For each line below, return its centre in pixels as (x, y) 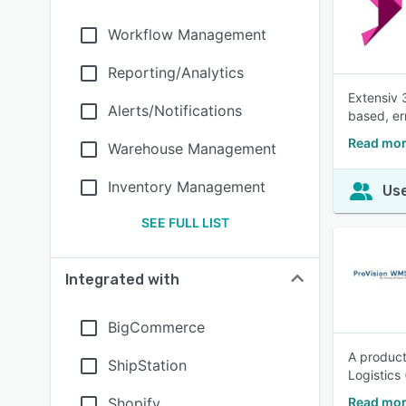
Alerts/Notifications (175, 111)
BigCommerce (156, 327)
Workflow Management (187, 34)
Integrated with (122, 280)
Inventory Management (187, 187)
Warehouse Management (192, 149)
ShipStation (147, 365)
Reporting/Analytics (176, 72)
